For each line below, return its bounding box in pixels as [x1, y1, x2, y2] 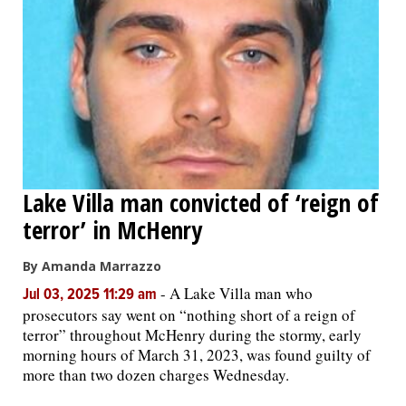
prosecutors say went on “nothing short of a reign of [23, 304, 355, 325]
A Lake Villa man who [169, 282, 313, 304]
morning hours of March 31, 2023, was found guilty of [23, 343, 371, 365]
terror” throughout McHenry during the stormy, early [23, 324, 362, 345]
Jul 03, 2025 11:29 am [23, 285, 160, 305]
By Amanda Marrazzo [23, 256, 161, 275]
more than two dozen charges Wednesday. [23, 363, 289, 385]
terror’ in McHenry [23, 212, 202, 246]
